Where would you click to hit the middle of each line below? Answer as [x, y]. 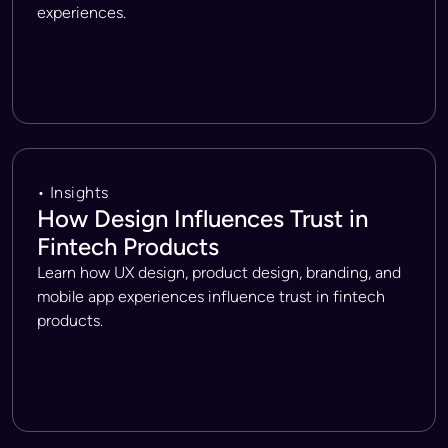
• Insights [73, 192]
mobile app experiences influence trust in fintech [211, 296]
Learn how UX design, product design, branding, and [219, 272]
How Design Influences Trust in [202, 218]
